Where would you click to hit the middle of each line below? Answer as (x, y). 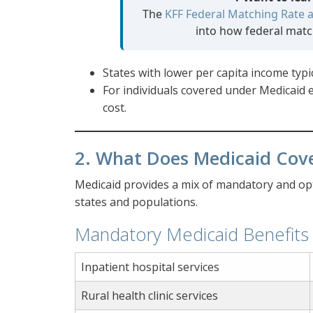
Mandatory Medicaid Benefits (192, 235)
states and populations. (136, 202)
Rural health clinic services (150, 296)
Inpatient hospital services (150, 267)
